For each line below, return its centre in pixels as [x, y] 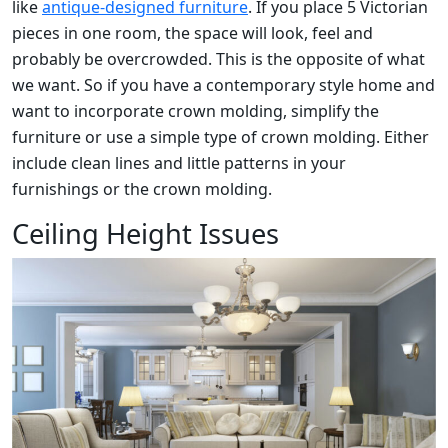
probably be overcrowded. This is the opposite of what [218, 58]
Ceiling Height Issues [145, 233]
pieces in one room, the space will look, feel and [192, 32]
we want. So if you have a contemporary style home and [223, 84]
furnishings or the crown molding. [142, 188]
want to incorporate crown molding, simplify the [195, 110]
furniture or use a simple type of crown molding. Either [220, 136]
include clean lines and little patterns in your [179, 162]
